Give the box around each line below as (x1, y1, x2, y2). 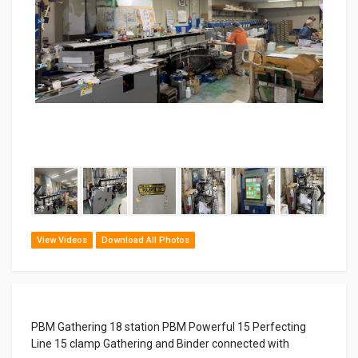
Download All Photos (101, 234, 189, 245)
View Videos (37, 234, 87, 245)
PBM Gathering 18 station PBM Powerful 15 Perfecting (31, 320, 306, 333)
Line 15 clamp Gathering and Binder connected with (31, 336, 289, 350)
